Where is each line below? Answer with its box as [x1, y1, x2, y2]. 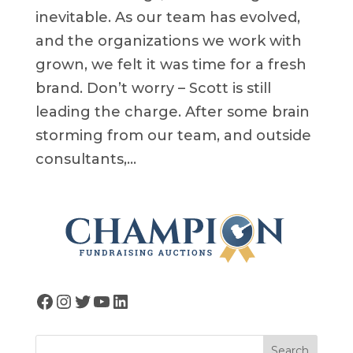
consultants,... [35, 150, 136, 168]
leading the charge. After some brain [35, 102, 310, 121]
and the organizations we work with [35, 32, 302, 50]
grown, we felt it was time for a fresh [35, 55, 307, 73]
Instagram [53, 288, 153, 312]
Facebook [34, 288, 129, 312]
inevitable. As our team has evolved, [35, 8, 300, 26]
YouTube [91, 288, 176, 312]
